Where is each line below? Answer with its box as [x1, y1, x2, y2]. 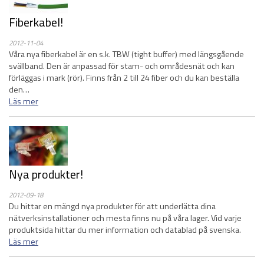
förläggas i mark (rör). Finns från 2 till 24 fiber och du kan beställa [9, 71, 239, 84]
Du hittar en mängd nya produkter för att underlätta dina [9, 200, 216, 213]
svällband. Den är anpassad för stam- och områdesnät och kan [9, 60, 235, 72]
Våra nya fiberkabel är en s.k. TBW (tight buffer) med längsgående [9, 48, 244, 61]
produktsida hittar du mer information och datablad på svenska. [9, 223, 241, 236]
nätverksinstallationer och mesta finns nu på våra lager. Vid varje [9, 212, 242, 225]
